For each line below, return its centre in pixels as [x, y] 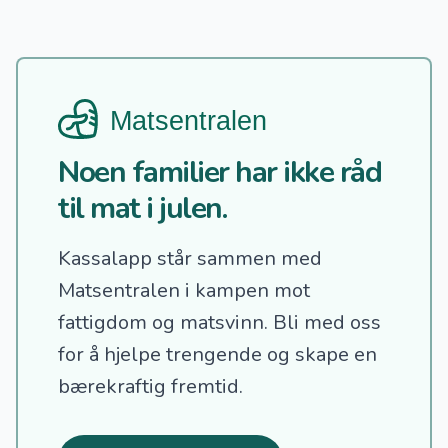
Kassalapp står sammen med [190, 259]
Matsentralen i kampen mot [184, 291]
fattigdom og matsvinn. [165, 323]
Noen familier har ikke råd [219, 173]
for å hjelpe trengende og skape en [217, 355]
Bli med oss [327, 323]
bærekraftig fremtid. [150, 387]
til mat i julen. [142, 209]
